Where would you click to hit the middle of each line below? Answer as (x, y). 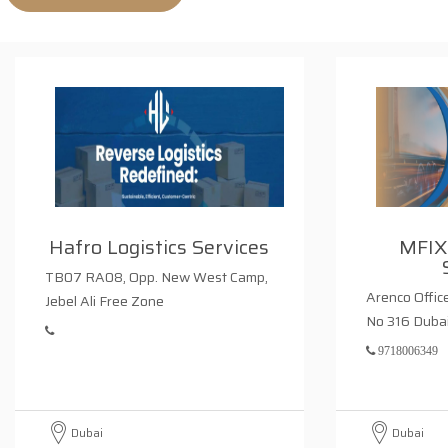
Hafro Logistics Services (159, 247)
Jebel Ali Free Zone (104, 301)
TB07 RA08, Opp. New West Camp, (156, 277)
